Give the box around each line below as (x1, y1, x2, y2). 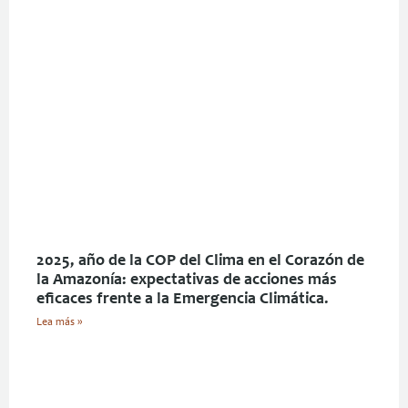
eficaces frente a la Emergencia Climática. (36, 291, 329, 308)
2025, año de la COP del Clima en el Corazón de (36, 252, 364, 270)
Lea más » (36, 316, 82, 328)
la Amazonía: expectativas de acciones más (36, 271, 337, 289)
